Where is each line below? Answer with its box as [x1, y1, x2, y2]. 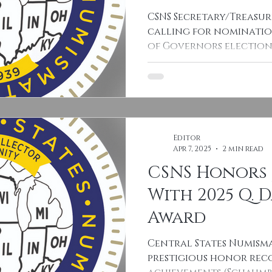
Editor [173, 133, 200, 143]
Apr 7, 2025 [173, 143, 211, 154]
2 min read [222, 143, 263, 154]
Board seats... [148, 54, 215, 67]
